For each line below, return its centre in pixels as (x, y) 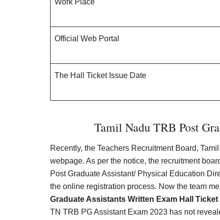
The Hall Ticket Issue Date (100, 75)
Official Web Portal (87, 39)
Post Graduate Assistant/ (93, 174)
